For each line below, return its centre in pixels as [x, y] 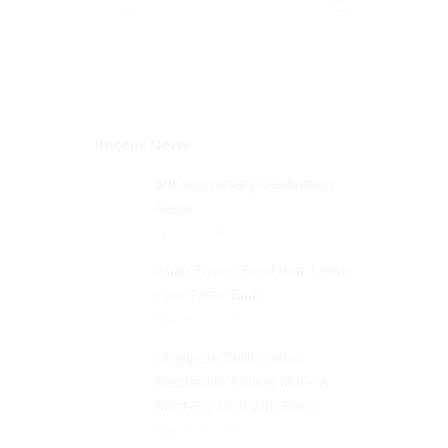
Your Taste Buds [209, 294]
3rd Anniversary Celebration [244, 183]
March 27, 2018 [200, 319]
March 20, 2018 [200, 430]
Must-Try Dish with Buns [235, 405]
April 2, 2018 [191, 232]
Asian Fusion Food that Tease [252, 270]
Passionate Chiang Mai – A [242, 381]
